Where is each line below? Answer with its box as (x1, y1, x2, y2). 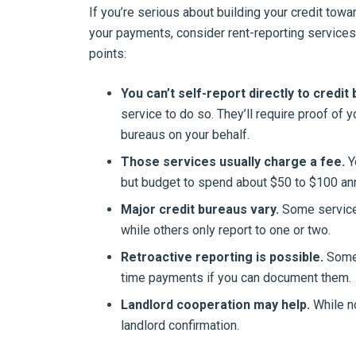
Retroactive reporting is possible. (121, 250, 323, 265)
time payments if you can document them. (121, 270, 351, 285)
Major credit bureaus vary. (121, 202, 279, 217)
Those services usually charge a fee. (121, 154, 345, 169)
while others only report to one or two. (121, 222, 331, 238)
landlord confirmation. (121, 318, 239, 333)
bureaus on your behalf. (121, 127, 250, 142)
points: (89, 46, 126, 61)
